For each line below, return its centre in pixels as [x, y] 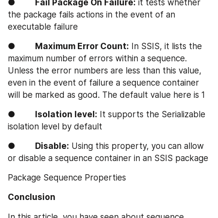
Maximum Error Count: [82, 46]
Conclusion [32, 197]
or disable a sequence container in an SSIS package [108, 158]
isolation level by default [55, 126]
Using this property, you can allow [136, 146]
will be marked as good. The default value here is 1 [106, 95]
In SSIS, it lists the [165, 46]
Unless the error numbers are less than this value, [105, 70]
